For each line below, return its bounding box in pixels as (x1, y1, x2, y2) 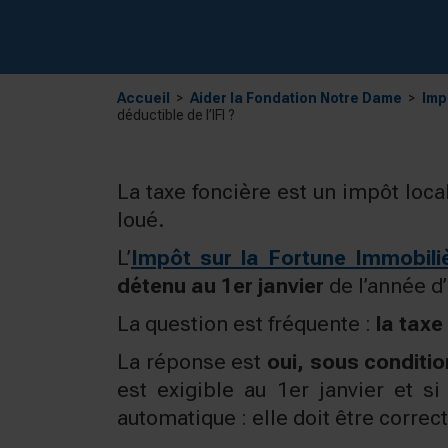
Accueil (117, 90, 170, 106)
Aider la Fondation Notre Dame (190, 90, 402, 106)
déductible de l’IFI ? (117, 107, 235, 123)
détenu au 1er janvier (117, 274, 324, 298)
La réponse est (117, 350, 267, 374)
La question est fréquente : (117, 312, 376, 336)
